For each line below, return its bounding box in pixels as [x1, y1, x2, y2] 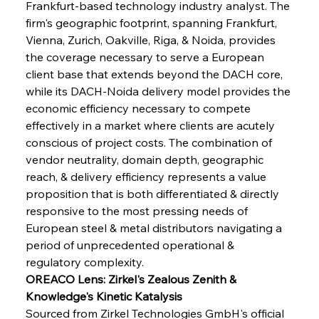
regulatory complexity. [25, 254, 144, 269]
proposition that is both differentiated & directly [25, 186, 282, 201]
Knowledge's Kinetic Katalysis [25, 288, 182, 303]
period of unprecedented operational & [25, 237, 237, 252]
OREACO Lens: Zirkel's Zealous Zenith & [25, 271, 239, 286]
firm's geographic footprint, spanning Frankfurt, [25, 15, 280, 30]
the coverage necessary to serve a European [25, 49, 267, 64]
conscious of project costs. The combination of [25, 135, 275, 150]
